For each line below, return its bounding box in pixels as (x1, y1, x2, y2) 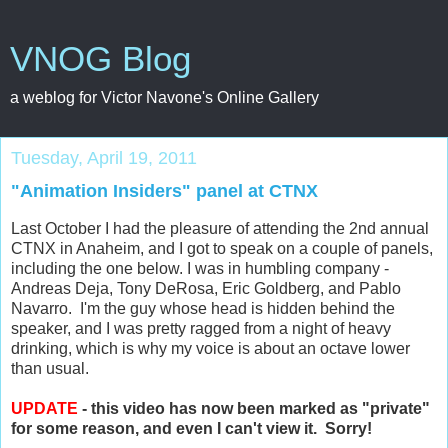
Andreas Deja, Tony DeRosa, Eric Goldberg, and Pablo (11, 279, 401, 297)
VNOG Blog (10, 40, 191, 78)
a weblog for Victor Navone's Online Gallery (10, 89, 319, 106)
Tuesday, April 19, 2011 (11, 148, 197, 168)
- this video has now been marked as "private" (78, 399, 430, 417)
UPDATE (11, 399, 78, 417)
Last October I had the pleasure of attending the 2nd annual (11, 219, 429, 237)
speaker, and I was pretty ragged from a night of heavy (11, 319, 391, 337)
